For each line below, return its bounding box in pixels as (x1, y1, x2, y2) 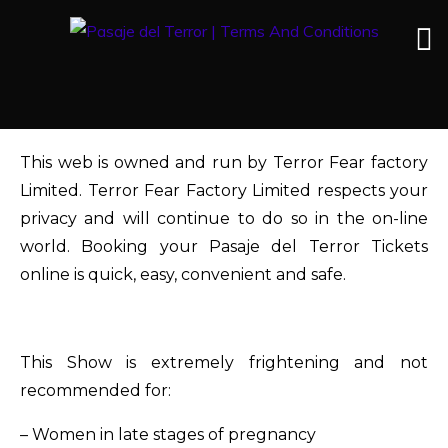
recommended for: (20, 381, 171, 400)
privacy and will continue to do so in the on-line (20, 209, 428, 228)
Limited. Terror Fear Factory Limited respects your (20, 181, 428, 200)
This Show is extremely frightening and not (20, 353, 428, 372)
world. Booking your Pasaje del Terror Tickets (20, 237, 428, 256)
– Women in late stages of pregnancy (20, 425, 316, 444)
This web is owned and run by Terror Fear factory (20, 153, 428, 172)
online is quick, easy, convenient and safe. (20, 265, 346, 284)
